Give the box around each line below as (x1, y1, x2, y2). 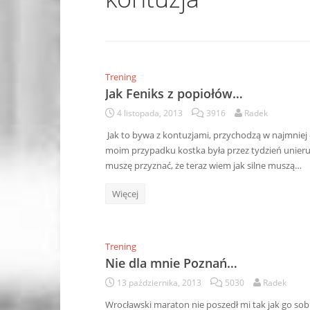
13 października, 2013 (117, 277, 201, 289)
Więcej (112, 188, 138, 200)
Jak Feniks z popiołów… (105, 85, 243, 102)
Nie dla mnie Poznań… (105, 255, 237, 271)
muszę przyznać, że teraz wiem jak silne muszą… (105, 159, 302, 172)
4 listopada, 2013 (117, 107, 183, 119)
